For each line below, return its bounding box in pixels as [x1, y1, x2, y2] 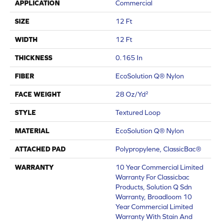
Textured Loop [115, 108, 160, 116]
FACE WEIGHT [15, 90, 61, 98]
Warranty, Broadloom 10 [115, 192, 192, 201]
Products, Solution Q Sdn [115, 183, 192, 191]
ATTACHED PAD [15, 145, 66, 153]
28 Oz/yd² [115, 90, 148, 98]
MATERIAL [15, 126, 49, 135]
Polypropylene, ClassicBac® [115, 145, 201, 153]
